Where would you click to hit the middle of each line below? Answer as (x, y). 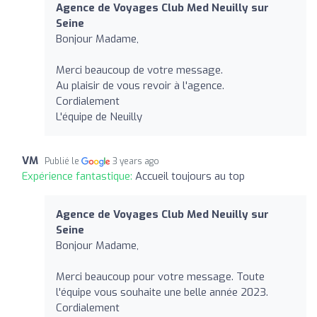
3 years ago (136, 161)
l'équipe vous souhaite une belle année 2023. (162, 292)
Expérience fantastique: (79, 176)
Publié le (63, 161)
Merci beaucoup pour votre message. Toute (160, 276)
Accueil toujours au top (190, 176)
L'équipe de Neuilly (99, 116)
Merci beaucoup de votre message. (139, 70)
